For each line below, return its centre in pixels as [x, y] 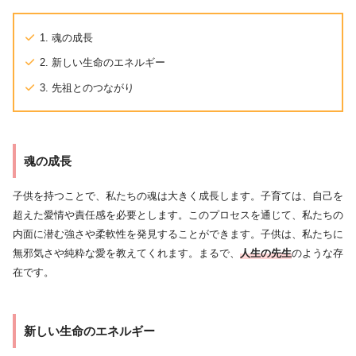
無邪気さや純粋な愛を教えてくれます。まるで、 [126, 253]
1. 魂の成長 [66, 37]
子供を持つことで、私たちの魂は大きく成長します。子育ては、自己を [178, 196]
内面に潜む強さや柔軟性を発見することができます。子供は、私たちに [178, 234]
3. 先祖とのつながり [87, 88]
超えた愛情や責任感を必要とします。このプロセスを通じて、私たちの [178, 215]
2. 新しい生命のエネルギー [103, 63]
